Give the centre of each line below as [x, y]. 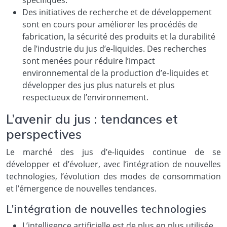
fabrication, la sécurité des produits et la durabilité [119, 36]
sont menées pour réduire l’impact [89, 61]
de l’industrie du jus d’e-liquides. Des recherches [115, 48]
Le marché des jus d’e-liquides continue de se [113, 152]
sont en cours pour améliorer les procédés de [110, 24]
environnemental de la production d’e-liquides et [116, 73]
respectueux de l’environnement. [85, 97]
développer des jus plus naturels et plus [99, 85]
